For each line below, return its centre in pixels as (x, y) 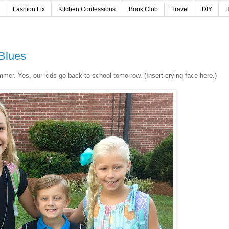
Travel (180, 9)
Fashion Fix (29, 9)
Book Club (143, 9)
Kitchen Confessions (87, 9)
